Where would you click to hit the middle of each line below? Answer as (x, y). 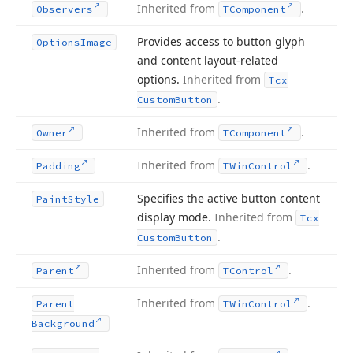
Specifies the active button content (229, 198)
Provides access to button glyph (221, 41)
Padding (58, 166)
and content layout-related (208, 60)
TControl (248, 271)
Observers (65, 9)
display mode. (176, 217)
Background (63, 323)
